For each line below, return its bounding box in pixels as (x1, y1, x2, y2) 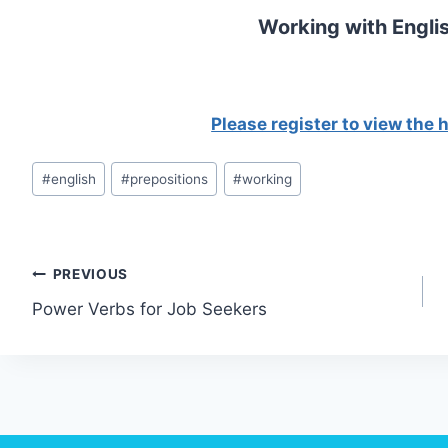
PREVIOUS (52, 266, 129, 283)
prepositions (129, 170, 208, 187)
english (50, 170, 96, 187)
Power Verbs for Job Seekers (32, 298, 268, 319)
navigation (31, 305, 175, 340)
